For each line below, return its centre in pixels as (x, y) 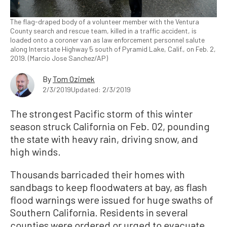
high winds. (35, 152)
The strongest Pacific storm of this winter (101, 114)
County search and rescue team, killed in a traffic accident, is (103, 31)
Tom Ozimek (74, 79)
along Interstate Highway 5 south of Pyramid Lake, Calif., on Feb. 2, (113, 49)
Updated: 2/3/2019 (101, 90)
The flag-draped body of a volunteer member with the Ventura (105, 22)
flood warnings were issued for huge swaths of (112, 200)
